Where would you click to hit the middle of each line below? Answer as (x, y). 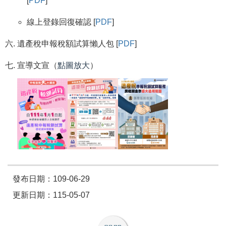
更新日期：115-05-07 (51, 195)
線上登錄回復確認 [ (61, 22)
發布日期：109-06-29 (51, 179)
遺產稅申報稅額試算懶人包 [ (68, 44)
